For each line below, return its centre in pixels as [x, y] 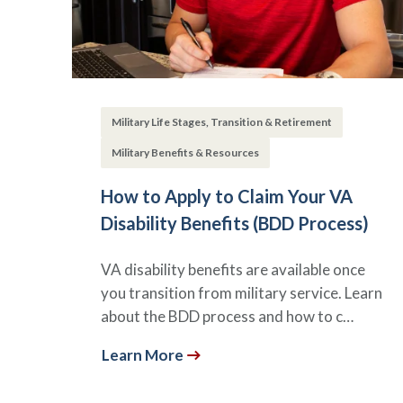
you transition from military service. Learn [242, 293]
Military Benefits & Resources [185, 152]
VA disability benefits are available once [233, 269]
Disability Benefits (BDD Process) [235, 223]
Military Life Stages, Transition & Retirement [222, 122]
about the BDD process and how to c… [227, 316]
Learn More [143, 355]
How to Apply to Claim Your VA [227, 196]
